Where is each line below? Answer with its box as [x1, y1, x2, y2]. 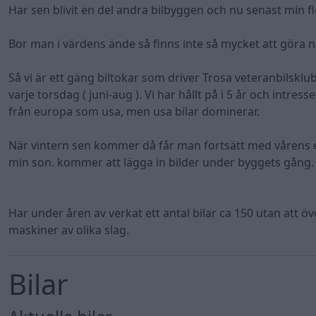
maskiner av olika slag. [8, 222, 129, 238]
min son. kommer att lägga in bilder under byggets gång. [8, 154, 314, 171]
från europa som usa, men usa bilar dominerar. [8, 104, 260, 120]
